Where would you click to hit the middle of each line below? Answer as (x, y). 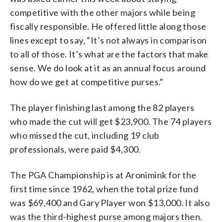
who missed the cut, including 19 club (85, 135)
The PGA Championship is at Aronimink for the (103, 175)
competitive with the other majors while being (103, 12)
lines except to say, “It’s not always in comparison (109, 40)
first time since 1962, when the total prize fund (104, 189)
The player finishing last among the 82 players (102, 107)
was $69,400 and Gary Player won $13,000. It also (110, 202)
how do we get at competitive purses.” (87, 82)
